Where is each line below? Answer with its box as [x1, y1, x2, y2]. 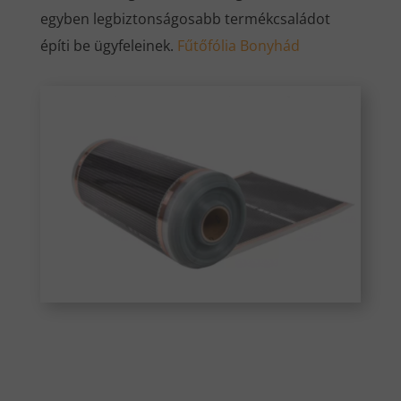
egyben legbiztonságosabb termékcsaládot [39, 8, 330, 29]
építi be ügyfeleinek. [39, 35, 177, 55]
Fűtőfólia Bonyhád [176, 35, 300, 55]
